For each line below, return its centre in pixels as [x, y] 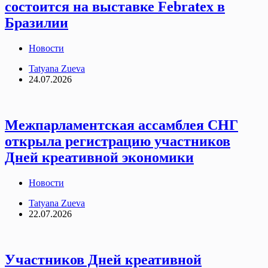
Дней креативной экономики [99, 158]
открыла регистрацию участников [118, 141]
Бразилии [36, 23]
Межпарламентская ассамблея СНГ [121, 125]
